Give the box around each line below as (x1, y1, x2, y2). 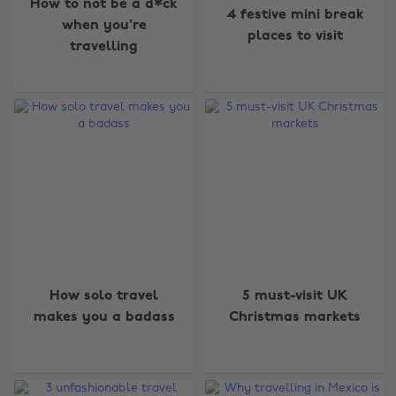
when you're (61, 18, 147, 33)
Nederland (261, 372, 323, 385)
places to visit (247, 28, 343, 43)
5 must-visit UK (241, 289, 348, 304)
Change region (79, 330, 202, 347)
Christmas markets (229, 310, 362, 325)
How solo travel (49, 289, 159, 304)
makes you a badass (33, 310, 175, 325)
